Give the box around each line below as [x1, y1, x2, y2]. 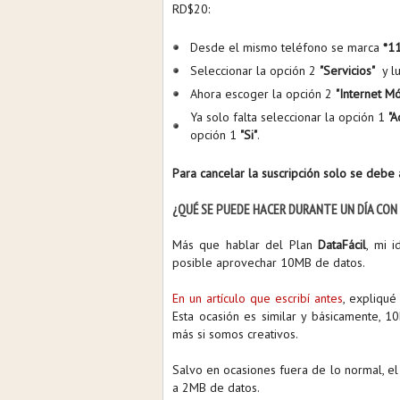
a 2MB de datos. [172, 379, 262, 396]
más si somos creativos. [172, 326, 298, 342]
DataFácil [318, 237, 367, 253]
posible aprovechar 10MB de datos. [172, 254, 368, 271]
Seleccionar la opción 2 [190, 62, 320, 79]
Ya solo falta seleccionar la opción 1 [190, 109, 388, 125]
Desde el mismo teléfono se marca [190, 39, 383, 55]
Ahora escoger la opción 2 [190, 86, 336, 102]
